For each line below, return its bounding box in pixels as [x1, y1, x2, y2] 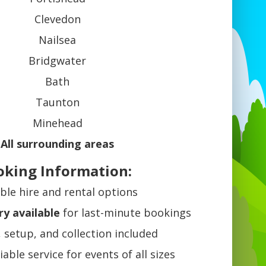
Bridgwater [28, 53, 87, 68]
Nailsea [39, 33, 77, 47]
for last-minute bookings [60, 205, 192, 220]
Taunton [35, 95, 80, 110]
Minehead [32, 116, 83, 131]
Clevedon [34, 12, 81, 27]
